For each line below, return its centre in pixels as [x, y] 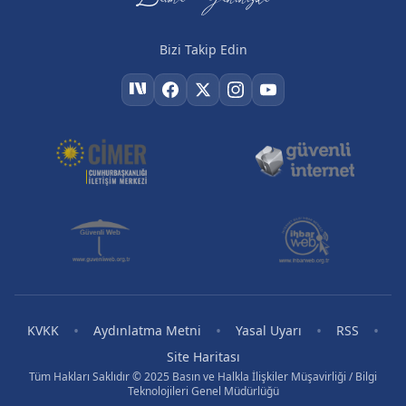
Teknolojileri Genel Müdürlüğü [203, 391]
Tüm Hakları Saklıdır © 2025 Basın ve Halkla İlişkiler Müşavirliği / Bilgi [203, 377]
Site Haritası [203, 357]
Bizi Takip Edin [203, 49]
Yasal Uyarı [269, 330]
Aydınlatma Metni [147, 330]
